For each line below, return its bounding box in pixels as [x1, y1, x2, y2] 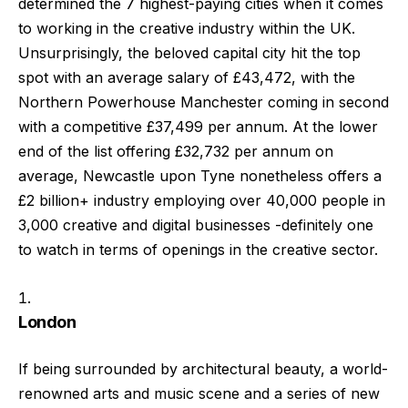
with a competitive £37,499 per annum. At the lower [18, 117, 378, 137]
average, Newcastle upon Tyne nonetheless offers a [18, 167, 382, 186]
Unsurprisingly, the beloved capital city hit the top [18, 44, 361, 63]
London [18, 311, 76, 331]
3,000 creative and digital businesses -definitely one [18, 216, 373, 235]
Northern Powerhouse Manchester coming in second [18, 93, 389, 112]
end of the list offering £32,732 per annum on [18, 142, 333, 161]
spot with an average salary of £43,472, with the [18, 68, 355, 87]
